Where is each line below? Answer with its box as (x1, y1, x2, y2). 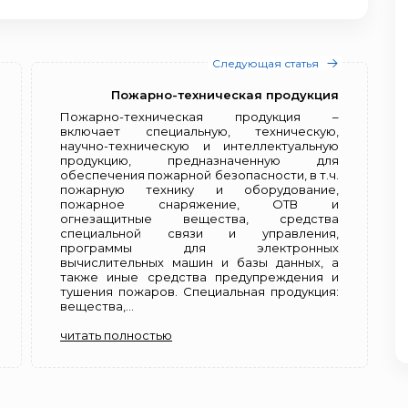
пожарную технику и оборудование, (60, 182, 339, 197)
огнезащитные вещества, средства (60, 211, 339, 226)
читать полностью (60, 328, 172, 342)
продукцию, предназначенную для (60, 153, 339, 168)
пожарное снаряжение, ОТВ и (60, 197, 339, 211)
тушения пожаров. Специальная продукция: (60, 284, 339, 299)
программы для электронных (60, 240, 339, 255)
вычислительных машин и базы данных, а (60, 255, 339, 270)
